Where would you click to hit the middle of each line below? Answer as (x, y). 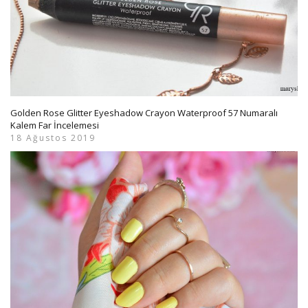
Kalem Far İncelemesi (55, 125)
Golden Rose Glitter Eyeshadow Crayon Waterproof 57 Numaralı (144, 112)
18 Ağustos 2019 (53, 137)
